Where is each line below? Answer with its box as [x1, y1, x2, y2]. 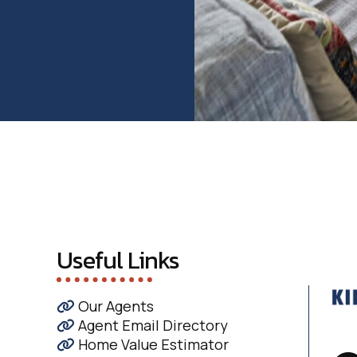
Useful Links [56, 241, 179, 278]
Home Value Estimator [74, 334, 229, 354]
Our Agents [74, 296, 154, 316]
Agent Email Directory [74, 315, 228, 335]
